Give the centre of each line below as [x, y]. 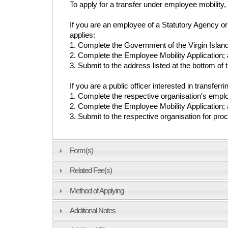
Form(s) [81, 150]
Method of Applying [96, 190]
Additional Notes [92, 210]
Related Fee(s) [91, 170]
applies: [83, 35]
